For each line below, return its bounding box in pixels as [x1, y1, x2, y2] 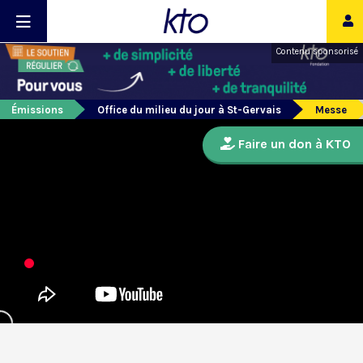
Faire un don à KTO [235, 136, 351, 152]
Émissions [11, 104, 63, 117]
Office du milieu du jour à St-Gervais [97, 104, 281, 117]
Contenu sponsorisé [276, 46, 358, 57]
